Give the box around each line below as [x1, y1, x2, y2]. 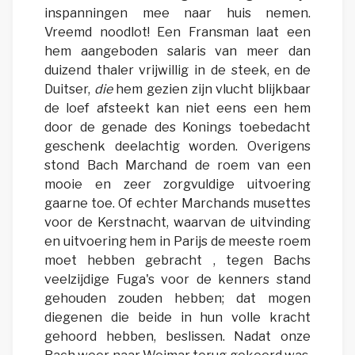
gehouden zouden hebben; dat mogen [44, 291, 311, 307]
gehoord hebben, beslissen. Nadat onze [44, 329, 311, 345]
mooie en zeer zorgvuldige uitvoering [44, 177, 311, 193]
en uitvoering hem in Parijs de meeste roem [44, 234, 311, 250]
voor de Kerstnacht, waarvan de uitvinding [44, 215, 311, 231]
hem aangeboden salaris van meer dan [44, 44, 311, 59]
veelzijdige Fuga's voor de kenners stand [44, 272, 311, 288]
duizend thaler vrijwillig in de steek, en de [44, 63, 311, 78]
